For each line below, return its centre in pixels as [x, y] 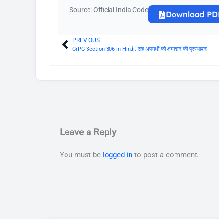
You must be [81, 155]
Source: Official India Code [109, 10]
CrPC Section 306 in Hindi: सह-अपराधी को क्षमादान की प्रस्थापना [140, 49]
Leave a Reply [88, 132]
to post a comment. [166, 155]
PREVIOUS [86, 40]
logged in [118, 155]
